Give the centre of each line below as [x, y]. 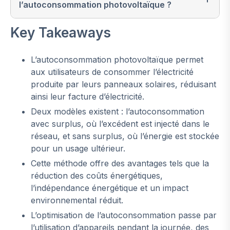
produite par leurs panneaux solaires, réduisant [123, 84]
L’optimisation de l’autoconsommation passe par [124, 215]
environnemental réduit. [77, 200]
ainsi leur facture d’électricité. [88, 97]
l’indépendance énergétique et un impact [110, 188]
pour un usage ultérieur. [78, 149]
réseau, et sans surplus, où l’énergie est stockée [125, 136]
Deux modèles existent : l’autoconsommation [118, 112]
